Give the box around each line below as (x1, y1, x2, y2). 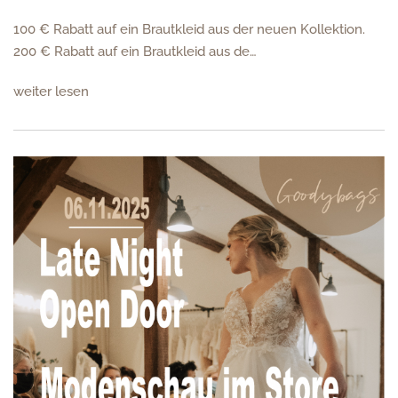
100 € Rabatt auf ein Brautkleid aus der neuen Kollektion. (13, 20, 365, 37)
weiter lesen (13, 83, 89, 99)
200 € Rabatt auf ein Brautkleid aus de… (13, 43, 257, 60)
